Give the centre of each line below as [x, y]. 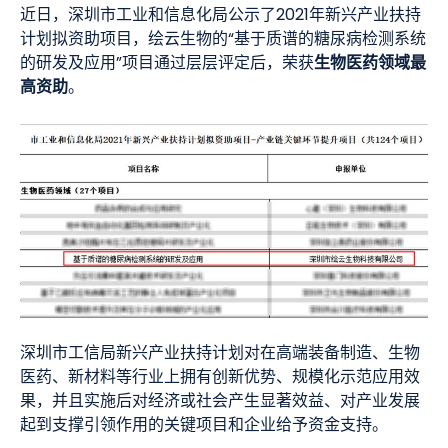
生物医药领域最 [370, 63]
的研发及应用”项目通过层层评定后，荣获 [167, 63]
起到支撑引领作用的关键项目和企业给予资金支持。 [204, 425]
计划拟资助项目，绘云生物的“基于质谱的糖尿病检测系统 [223, 39]
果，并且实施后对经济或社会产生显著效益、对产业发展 [220, 401]
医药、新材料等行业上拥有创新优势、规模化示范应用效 [220, 377]
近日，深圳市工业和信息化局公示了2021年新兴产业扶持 [220, 15]
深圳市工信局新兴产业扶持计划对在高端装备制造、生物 [220, 353]
